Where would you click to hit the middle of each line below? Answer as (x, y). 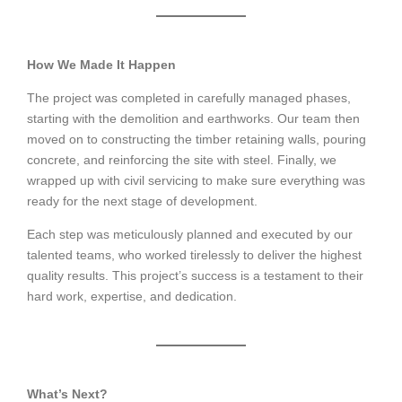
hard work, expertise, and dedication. (132, 297)
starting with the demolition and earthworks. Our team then (193, 119)
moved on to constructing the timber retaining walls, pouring (197, 140)
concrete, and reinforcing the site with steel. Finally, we (182, 160)
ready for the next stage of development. (142, 201)
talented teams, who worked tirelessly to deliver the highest (194, 255)
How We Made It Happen (101, 65)
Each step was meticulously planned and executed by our (190, 235)
